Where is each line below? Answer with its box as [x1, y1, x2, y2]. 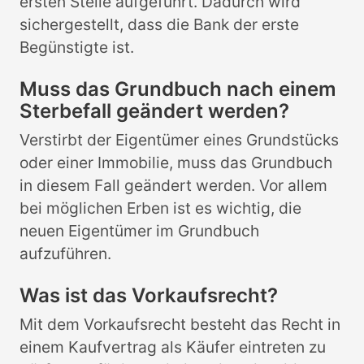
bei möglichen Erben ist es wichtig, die [19, 198, 301, 219]
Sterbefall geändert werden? [19, 99, 289, 123]
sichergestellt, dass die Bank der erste [19, 15, 299, 35]
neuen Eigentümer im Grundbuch [19, 221, 259, 241]
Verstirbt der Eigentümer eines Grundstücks [19, 130, 339, 150]
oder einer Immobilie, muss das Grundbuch [19, 153, 332, 173]
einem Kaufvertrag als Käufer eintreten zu [19, 337, 326, 357]
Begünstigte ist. [19, 37, 134, 58]
